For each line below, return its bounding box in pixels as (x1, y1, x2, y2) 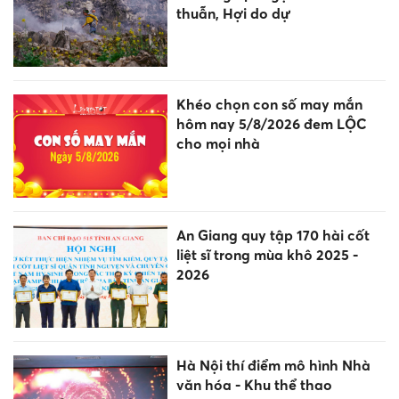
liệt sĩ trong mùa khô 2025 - (175, 245, 358, 264)
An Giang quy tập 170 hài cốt (175, 225, 370, 244)
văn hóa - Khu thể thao (175, 375, 332, 394)
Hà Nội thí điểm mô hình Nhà (175, 355, 370, 374)
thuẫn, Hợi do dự (175, 4, 290, 23)
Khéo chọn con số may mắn (175, 95, 362, 114)
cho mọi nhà (175, 134, 260, 153)
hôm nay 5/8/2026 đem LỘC (175, 115, 367, 134)
